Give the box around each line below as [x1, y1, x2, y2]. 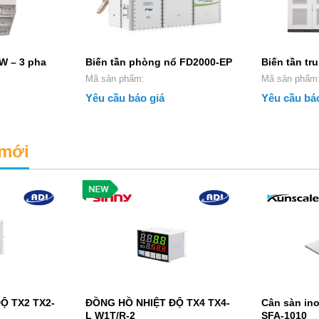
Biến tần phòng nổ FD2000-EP [85, 56, 233, 68]
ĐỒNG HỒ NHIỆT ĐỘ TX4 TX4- [85, 296, 231, 308]
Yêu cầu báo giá [85, 91, 165, 104]
